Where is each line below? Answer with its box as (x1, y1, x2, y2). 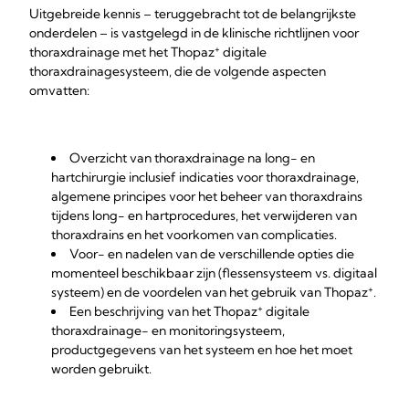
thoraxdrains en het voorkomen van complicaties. (51, 226, 337, 243)
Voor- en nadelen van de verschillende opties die (69, 246, 354, 262)
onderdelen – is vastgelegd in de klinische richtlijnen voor (29, 25, 359, 41)
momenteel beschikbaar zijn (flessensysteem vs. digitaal (51, 265, 377, 281)
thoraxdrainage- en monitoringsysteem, (51, 322, 285, 339)
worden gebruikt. (51, 361, 152, 377)
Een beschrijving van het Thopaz (69, 303, 257, 320)
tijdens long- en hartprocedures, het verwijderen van (51, 207, 357, 224)
